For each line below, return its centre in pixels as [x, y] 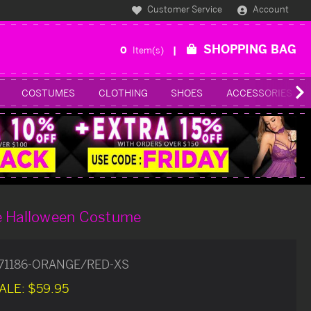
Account [271, 9]
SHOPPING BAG [250, 49]
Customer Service [184, 9]
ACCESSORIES [259, 92]
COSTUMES [49, 92]
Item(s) [149, 50]
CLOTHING [123, 92]
